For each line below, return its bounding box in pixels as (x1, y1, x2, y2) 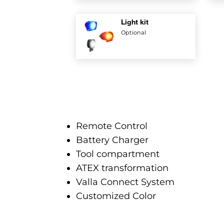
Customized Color (75, 190, 156, 201)
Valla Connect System (75, 176, 174, 187)
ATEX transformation (75, 162, 168, 173)
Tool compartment (75, 148, 159, 159)
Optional (120, 29, 146, 36)
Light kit (120, 17, 148, 26)
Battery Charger (75, 134, 148, 145)
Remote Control (75, 120, 147, 131)
